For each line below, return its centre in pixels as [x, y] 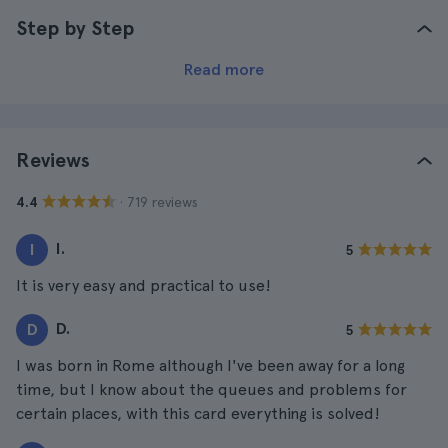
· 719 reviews [159, 201]
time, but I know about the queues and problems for [211, 389]
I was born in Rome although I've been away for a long [210, 365]
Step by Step [75, 28]
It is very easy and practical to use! [143, 285]
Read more [224, 69]
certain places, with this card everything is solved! [198, 413]
